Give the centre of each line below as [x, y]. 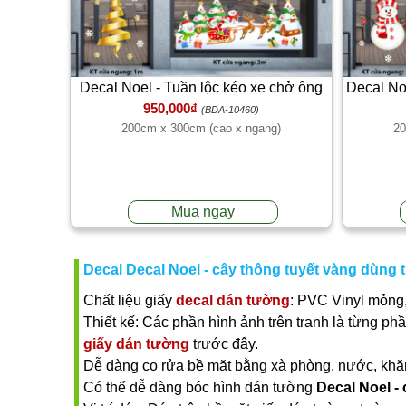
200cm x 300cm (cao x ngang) [201, 129]
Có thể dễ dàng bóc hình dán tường [200, 387]
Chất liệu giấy [130, 300]
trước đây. [224, 343]
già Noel [201, 110]
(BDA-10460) [230, 110]
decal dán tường [233, 300]
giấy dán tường [136, 343]
